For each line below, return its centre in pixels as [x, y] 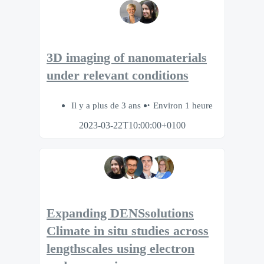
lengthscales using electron [121, 248]
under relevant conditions [118, 76]
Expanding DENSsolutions [120, 213]
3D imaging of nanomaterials [127, 58]
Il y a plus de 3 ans [107, 105]
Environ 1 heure [183, 105]
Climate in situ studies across [128, 231]
